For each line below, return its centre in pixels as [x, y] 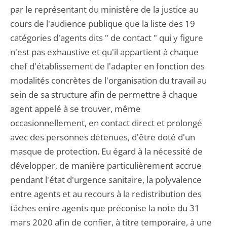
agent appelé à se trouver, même [75, 109]
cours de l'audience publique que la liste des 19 [103, 24]
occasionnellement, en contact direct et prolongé [106, 123]
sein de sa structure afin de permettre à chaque [104, 94]
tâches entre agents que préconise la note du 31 [105, 208]
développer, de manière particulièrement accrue [106, 165]
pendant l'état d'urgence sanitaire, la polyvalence [106, 180]
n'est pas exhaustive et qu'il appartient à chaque [104, 52]
